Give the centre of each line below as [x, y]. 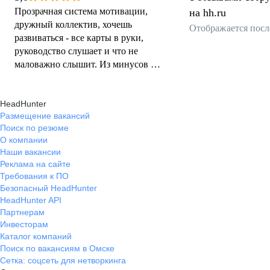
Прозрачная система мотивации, [81, 11]
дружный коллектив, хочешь [73, 24]
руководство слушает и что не [76, 51]
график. [30, 77]
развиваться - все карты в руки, [79, 38]
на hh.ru [208, 13]
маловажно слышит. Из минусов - [84, 64]
